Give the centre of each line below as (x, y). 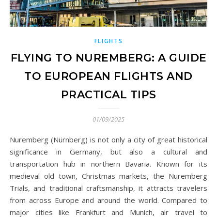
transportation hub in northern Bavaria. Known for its (108, 163)
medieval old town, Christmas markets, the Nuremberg (108, 176)
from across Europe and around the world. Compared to (108, 200)
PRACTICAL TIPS (108, 94)
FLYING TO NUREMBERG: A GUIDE (108, 58)
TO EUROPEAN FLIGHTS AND (108, 76)
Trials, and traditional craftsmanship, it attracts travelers (108, 188)
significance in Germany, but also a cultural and (108, 151)
